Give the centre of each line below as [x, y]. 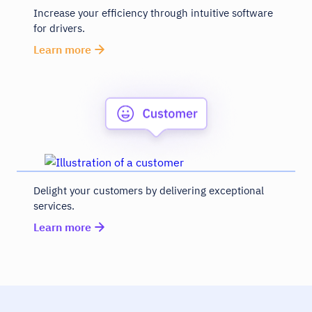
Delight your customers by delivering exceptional [149, 190]
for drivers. [59, 28]
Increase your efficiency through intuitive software [153, 13]
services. [54, 205]
